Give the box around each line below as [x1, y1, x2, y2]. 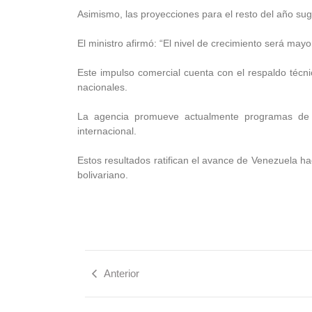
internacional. [77, 125, 136, 136]
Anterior [104, 267, 139, 280]
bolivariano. [77, 169, 128, 180]
